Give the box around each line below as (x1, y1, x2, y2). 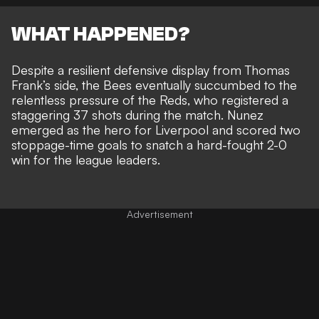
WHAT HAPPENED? (11, 23, 190, 46)
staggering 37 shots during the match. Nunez (11, 107, 263, 123)
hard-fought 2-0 (197, 137, 287, 153)
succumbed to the (194, 77, 297, 93)
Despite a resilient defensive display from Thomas (11, 62, 290, 78)
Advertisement (126, 208, 193, 221)
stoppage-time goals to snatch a (11, 137, 197, 153)
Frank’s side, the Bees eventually (11, 77, 194, 93)
